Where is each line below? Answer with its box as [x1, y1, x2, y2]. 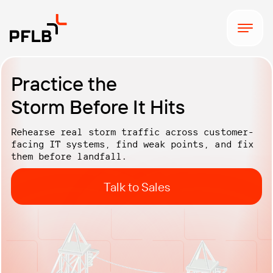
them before [11, 150, 77, 162]
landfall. [77, 150, 127, 162]
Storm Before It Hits [11, 94, 185, 119]
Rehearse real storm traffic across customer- [11, 126, 253, 138]
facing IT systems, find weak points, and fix [11, 138, 253, 150]
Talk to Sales [103, 179, 170, 194]
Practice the [11, 71, 117, 96]
